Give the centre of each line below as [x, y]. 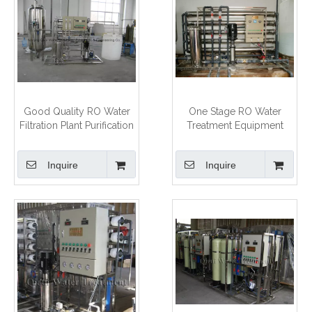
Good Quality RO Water [77, 111]
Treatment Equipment [235, 125]
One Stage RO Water [235, 111]
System [77, 139]
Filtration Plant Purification [77, 125]
